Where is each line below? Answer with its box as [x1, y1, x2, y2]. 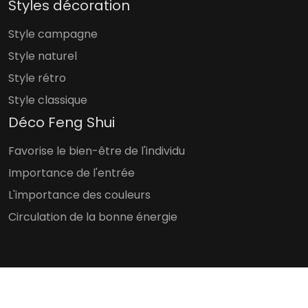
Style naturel [8, 48, 77, 64]
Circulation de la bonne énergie [8, 209, 177, 225]
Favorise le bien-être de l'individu [8, 143, 185, 159]
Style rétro [8, 70, 66, 86]
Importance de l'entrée [8, 165, 135, 181]
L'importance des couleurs [8, 187, 151, 203]
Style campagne [8, 26, 98, 42]
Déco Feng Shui [8, 113, 115, 132]
